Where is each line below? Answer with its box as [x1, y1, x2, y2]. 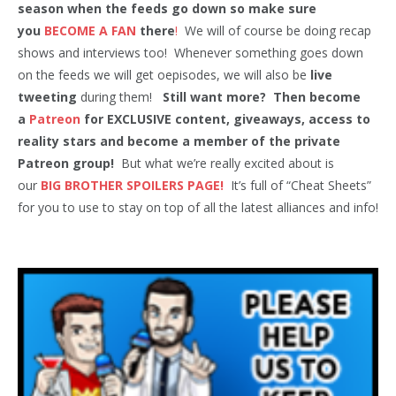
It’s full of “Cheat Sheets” [224, 176, 371, 194]
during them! [77, 88, 163, 105]
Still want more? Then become [163, 88, 361, 105]
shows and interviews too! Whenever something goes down [18, 43, 363, 61]
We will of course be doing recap [178, 21, 371, 39]
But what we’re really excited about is [121, 154, 334, 171]
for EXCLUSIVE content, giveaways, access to [80, 110, 370, 127]
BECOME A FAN [44, 21, 136, 39]
